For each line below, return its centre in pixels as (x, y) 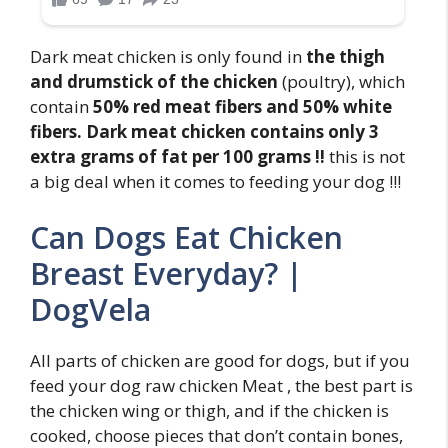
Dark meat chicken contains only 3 (232, 132)
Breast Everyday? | (166, 273)
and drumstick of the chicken (154, 82)
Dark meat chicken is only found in (166, 57)
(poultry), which (341, 82)
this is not (365, 157)
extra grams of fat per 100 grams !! (177, 157)
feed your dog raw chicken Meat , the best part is (221, 385)
